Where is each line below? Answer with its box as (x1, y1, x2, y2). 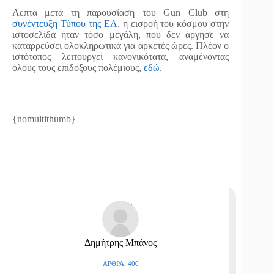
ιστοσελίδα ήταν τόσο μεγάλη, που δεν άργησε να (12, 29, 229, 40)
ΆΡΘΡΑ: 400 (102, 259, 139, 267)
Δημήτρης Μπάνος (84, 237, 157, 248)
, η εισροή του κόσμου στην (117, 18, 229, 29)
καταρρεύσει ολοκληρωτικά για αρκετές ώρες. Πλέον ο (12, 40, 229, 51)
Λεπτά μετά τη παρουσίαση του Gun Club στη (12, 7, 229, 18)
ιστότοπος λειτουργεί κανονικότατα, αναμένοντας (12, 51, 229, 62)
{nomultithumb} (12, 114, 76, 124)
